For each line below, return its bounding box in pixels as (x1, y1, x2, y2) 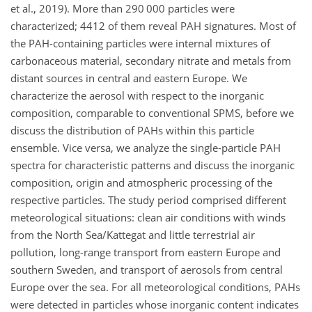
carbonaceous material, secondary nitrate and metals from (10, 53, 291, 68)
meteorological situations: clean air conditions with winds (10, 210, 286, 224)
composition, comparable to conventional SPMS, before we (10, 105, 294, 120)
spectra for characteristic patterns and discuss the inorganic (10, 157, 295, 172)
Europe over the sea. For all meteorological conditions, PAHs (10, 279, 300, 294)
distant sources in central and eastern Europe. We (10, 70, 247, 85)
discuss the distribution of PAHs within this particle (10, 123, 254, 137)
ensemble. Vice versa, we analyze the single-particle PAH (10, 140, 281, 155)
